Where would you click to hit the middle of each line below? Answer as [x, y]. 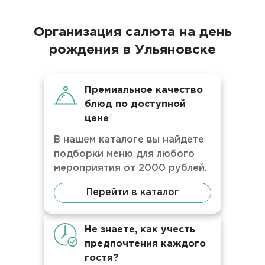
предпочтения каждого [145, 244]
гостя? [101, 258]
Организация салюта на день [132, 33]
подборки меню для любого [124, 154]
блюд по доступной [135, 104]
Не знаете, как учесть [140, 230]
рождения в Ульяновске [132, 50]
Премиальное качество [144, 90]
